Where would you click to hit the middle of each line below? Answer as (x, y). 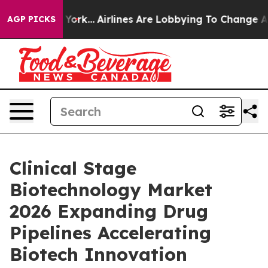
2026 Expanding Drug (109, 211)
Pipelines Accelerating (110, 233)
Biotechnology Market (111, 190)
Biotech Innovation (98, 254)
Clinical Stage (73, 168)
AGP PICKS (31, 19)
